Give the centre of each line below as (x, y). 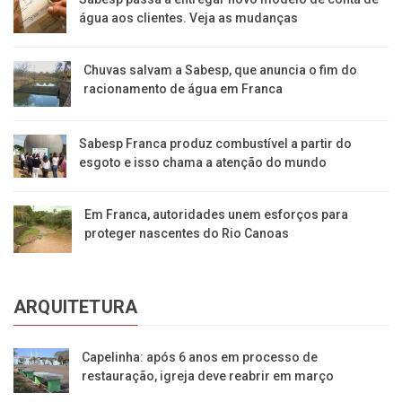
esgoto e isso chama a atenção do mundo (203, 163)
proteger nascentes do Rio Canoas (186, 234)
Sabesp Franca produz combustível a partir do (216, 144)
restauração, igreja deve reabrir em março (208, 376)
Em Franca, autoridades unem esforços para (216, 215)
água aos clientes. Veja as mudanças (189, 17)
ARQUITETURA (76, 306)
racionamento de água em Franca (184, 88)
